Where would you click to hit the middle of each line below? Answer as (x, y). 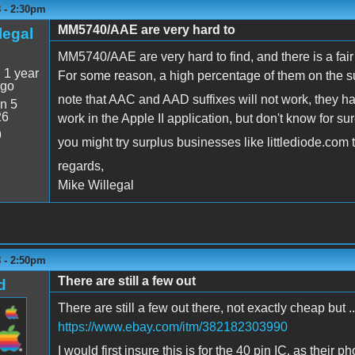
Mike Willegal (95, 185)
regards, (80, 166)
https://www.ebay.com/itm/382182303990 (172, 326)
